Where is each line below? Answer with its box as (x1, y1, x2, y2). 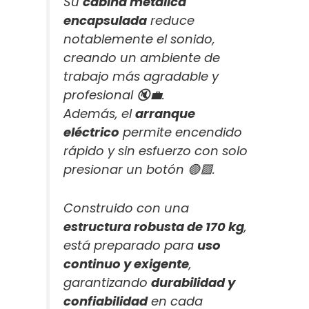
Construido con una (63, 199, 190, 217)
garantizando (63, 273, 152, 291)
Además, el (63, 104, 136, 122)
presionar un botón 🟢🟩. (63, 160, 216, 178)
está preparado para (63, 236, 198, 254)
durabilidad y (151, 273, 236, 291)
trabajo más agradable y (63, 67, 219, 85)
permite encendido (119, 123, 243, 141)
